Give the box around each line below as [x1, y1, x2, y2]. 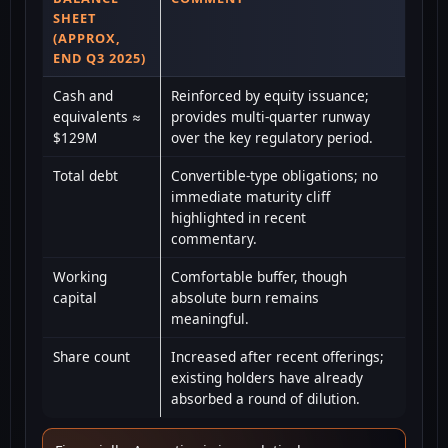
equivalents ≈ [53, 107, 141, 127]
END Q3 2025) [53, 49, 147, 68]
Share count [53, 347, 130, 367]
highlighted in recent [171, 208, 306, 228]
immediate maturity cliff [171, 187, 330, 207]
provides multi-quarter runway [171, 107, 370, 127]
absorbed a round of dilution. [171, 389, 360, 409]
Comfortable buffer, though [171, 267, 347, 287]
